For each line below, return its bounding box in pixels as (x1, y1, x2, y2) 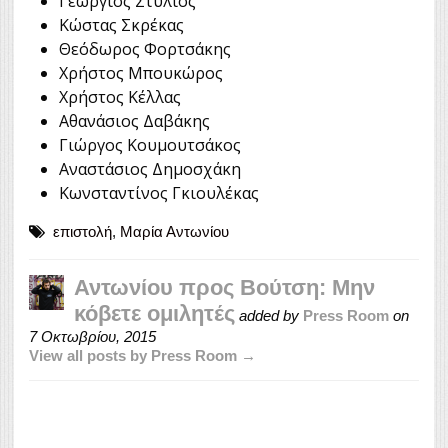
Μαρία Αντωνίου (120, 223, 229, 241)
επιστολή (53, 223, 112, 241)
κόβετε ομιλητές (74, 301, 235, 327)
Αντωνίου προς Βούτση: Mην (74, 275, 375, 301)
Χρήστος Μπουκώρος (59, 62, 223, 85)
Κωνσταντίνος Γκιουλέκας (59, 182, 259, 205)
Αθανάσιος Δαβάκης (59, 110, 210, 133)
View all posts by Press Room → (29, 347, 256, 365)
